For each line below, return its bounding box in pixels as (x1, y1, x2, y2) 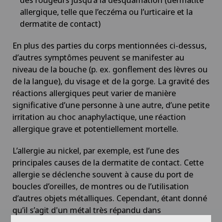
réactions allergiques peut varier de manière (12, 87, 176, 99)
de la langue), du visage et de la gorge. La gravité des (12, 75, 210, 87)
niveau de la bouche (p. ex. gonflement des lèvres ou (12, 63, 208, 75)
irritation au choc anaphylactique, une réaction (12, 111, 186, 122)
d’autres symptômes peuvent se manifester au (12, 51, 184, 63)
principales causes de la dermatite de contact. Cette (12, 156, 204, 168)
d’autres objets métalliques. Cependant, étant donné (12, 192, 207, 204)
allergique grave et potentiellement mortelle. (12, 122, 178, 134)
